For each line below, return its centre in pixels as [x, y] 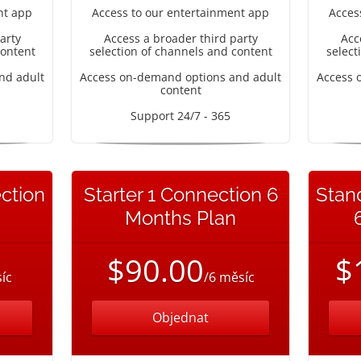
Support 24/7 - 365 [180, 116]
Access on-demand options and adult [180, 77]
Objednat [180, 317]
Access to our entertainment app [180, 12]
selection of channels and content [180, 51]
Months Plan [180, 218]
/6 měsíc [229, 277]
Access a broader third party [180, 38]
